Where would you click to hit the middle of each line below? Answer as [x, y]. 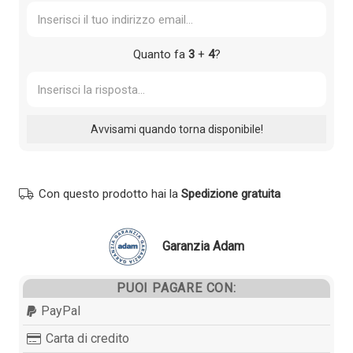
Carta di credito [88, 338]
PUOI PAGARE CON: [176, 288]
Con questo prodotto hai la [110, 194]
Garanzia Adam [203, 247]
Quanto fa [160, 55]
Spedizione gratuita [231, 194]
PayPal [61, 310]
